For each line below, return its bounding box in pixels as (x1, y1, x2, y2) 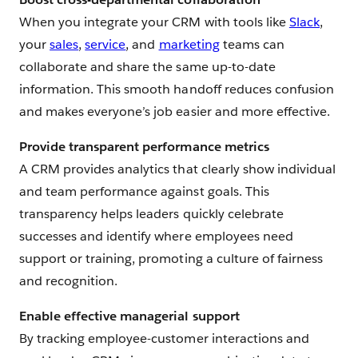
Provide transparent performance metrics (19, 137, 269, 155)
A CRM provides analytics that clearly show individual (19, 160, 336, 177)
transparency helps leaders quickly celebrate (19, 205, 284, 222)
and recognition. (19, 272, 118, 289)
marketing (158, 35, 220, 53)
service (85, 35, 126, 53)
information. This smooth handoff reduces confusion (19, 80, 334, 97)
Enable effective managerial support (19, 307, 240, 324)
